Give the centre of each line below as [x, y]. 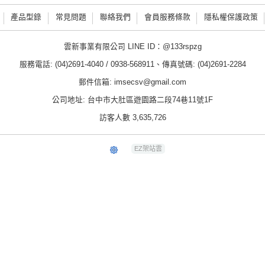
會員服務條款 [167, 17]
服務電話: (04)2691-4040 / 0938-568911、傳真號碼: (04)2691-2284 [132, 64]
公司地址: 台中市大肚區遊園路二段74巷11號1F [132, 100]
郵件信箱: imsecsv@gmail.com [132, 82]
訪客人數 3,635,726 [132, 118]
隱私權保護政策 [231, 17]
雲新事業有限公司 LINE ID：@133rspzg [132, 47]
